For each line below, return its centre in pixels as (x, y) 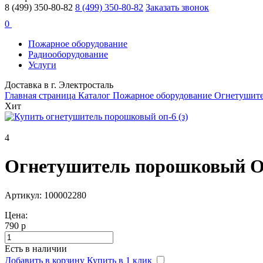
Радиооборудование (68, 54)
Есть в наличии (36, 248)
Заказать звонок (177, 7)
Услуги (42, 65)
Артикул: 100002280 (45, 195)
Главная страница (41, 95)
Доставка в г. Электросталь (59, 85)
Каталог (95, 95)
